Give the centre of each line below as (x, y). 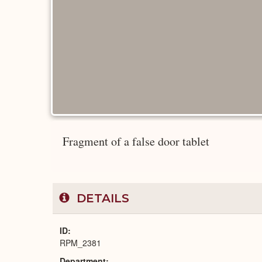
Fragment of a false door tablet (136, 141)
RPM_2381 (80, 243)
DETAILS (101, 198)
